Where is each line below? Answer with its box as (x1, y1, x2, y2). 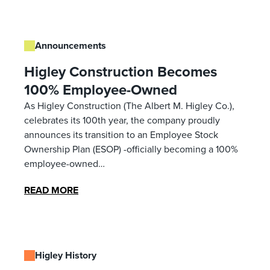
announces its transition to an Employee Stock (24, 127, 218, 142)
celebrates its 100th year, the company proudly (24, 113, 220, 127)
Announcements (35, 38, 106, 52)
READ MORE (24, 183, 78, 197)
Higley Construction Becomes (24, 60, 217, 83)
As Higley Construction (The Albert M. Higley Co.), (24, 98, 234, 113)
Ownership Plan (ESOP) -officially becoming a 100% (24, 142, 238, 156)
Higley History (35, 248, 96, 262)
